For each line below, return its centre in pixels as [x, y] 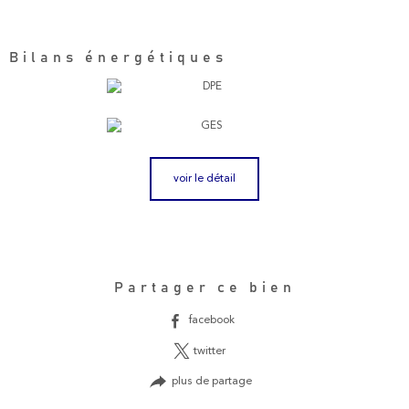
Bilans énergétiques [118, 57]
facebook [212, 321]
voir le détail [204, 178]
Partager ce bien [204, 288]
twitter [209, 351]
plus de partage [212, 381]
